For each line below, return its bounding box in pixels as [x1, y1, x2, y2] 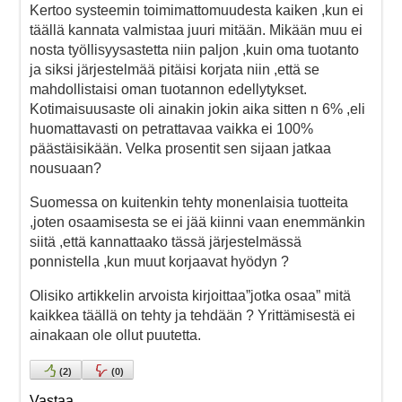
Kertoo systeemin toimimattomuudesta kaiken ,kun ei [30, 2, 363, 18]
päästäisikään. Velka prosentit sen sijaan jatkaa [30, 140, 331, 156]
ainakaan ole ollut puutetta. [30, 327, 201, 343]
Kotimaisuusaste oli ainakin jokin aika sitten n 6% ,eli [30, 100, 365, 117]
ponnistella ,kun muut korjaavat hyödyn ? [30, 253, 289, 269]
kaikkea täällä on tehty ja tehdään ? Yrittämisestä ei [30, 307, 355, 323]
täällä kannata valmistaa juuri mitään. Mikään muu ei [30, 22, 363, 38]
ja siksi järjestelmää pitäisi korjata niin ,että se [30, 61, 319, 77]
